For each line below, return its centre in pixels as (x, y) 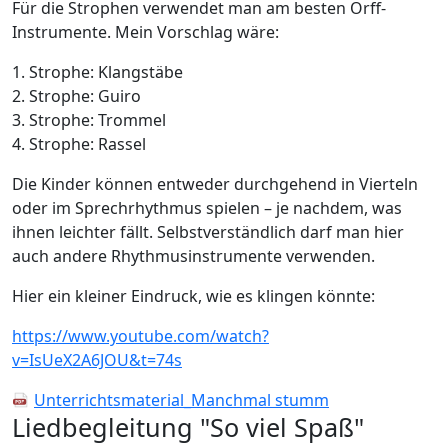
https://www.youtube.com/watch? (140, 335)
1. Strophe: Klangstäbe (97, 71)
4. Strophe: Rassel (79, 143)
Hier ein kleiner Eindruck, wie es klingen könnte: (193, 295)
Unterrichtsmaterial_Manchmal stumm (181, 399)
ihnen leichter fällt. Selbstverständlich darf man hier (208, 231)
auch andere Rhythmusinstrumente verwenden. (193, 255)
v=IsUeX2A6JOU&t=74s (97, 359)
